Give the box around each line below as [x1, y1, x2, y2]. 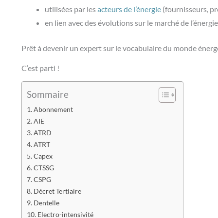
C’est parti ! [21, 63, 61, 73]
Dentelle [33, 198, 61, 207]
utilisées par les [45, 4, 97, 14]
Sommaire [27, 89, 69, 100]
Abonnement [33, 105, 74, 113]
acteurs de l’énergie [97, 4, 161, 14]
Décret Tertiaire [33, 186, 83, 195]
